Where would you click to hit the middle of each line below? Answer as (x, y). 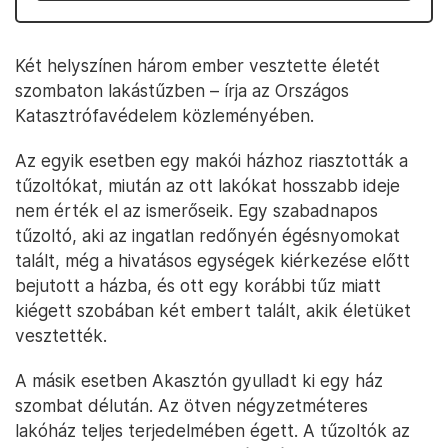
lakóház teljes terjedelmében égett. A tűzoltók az (212, 430)
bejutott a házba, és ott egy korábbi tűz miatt (198, 285)
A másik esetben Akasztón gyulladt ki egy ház (199, 380)
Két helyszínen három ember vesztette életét (197, 65)
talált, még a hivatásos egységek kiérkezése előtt (212, 260)
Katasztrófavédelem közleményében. (164, 115)
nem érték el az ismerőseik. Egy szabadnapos (196, 210)
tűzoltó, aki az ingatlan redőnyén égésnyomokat (207, 235)
